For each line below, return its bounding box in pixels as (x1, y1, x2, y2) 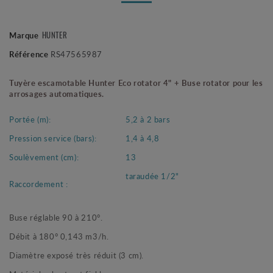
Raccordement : (9, 178, 68, 190)
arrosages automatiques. (9, 88, 104, 100)
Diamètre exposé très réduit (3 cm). (9, 249, 144, 261)
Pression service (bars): (9, 132, 97, 144)
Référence (9, 48, 49, 60)
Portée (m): (9, 113, 51, 126)
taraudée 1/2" (126, 170, 179, 182)
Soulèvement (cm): (9, 151, 79, 163)
